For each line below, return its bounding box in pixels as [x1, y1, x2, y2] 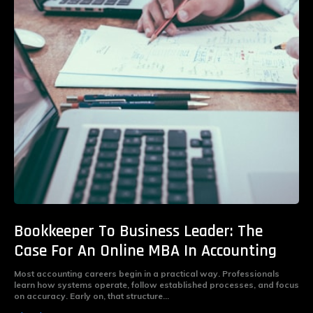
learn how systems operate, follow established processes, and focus [14, 279, 299, 291]
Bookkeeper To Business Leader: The [14, 221, 263, 242]
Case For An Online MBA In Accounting [14, 240, 277, 262]
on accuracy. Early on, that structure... [14, 291, 169, 302]
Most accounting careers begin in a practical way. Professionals [14, 268, 279, 279]
